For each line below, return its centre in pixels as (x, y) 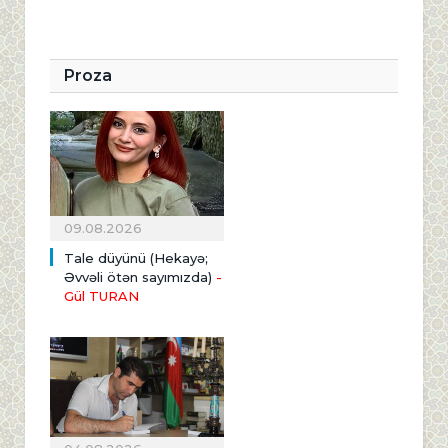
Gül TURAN (101, 296)
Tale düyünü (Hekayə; (136, 258)
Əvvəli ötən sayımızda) (138, 277)
